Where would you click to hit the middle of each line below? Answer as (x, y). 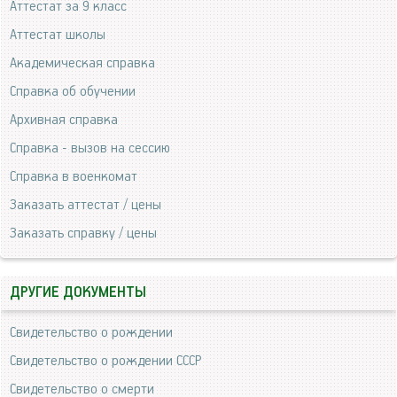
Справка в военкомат (74, 176)
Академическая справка (82, 63)
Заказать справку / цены (83, 233)
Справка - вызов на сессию (90, 148)
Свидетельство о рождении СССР (105, 361)
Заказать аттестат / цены (86, 205)
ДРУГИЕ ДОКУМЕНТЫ (78, 292)
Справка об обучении (73, 91)
